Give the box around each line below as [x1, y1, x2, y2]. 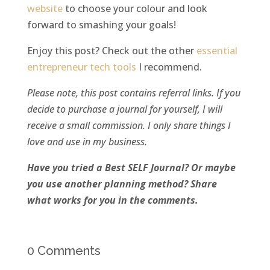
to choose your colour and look [62, 1, 207, 15]
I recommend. [136, 60, 202, 74]
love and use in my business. [27, 134, 147, 148]
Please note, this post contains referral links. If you [27, 86, 240, 99]
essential [196, 43, 237, 57]
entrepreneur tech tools [27, 60, 136, 74]
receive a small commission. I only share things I [27, 118, 231, 132]
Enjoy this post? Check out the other [27, 43, 196, 57]
